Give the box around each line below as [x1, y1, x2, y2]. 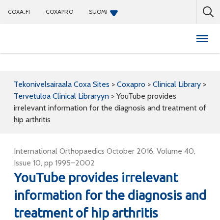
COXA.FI [8, 8, 30, 15]
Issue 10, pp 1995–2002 [14, 158, 95, 167]
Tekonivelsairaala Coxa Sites [14, 80, 110, 89]
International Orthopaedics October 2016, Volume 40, [14, 146, 195, 156]
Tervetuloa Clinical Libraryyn [14, 91, 109, 101]
